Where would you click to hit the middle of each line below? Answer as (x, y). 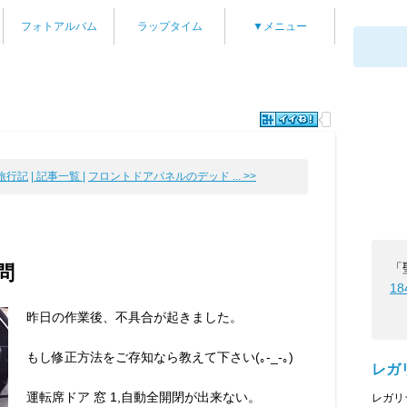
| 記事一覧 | (58, 176)
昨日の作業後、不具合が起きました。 (134, 317)
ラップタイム (169, 26)
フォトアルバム (59, 26)
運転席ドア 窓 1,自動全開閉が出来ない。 (144, 397)
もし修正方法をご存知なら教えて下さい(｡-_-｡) (160, 357)
